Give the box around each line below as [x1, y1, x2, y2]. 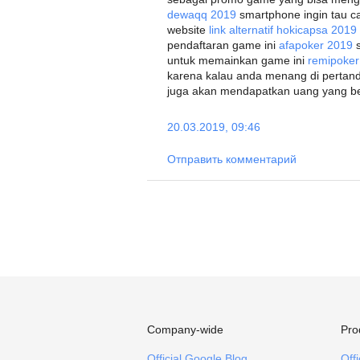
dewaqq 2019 [167, 8, 236, 21]
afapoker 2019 [279, 39, 353, 51]
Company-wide [147, 323, 223, 336]
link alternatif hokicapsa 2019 [209, 23, 357, 36]
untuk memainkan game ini [167, 54, 308, 67]
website [167, 23, 209, 36]
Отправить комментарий [167, 153, 297, 166]
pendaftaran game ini [167, 39, 279, 51]
